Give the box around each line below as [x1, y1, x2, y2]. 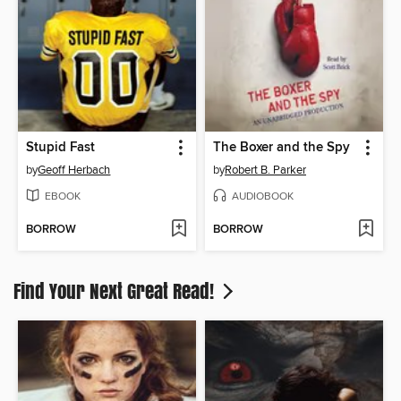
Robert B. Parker [225, 163, 306, 178]
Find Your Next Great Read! [13, 277, 218, 306]
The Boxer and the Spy [213, 140, 350, 157]
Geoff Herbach [38, 163, 111, 178]
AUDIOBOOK [232, 189, 294, 203]
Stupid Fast [26, 140, 96, 157]
